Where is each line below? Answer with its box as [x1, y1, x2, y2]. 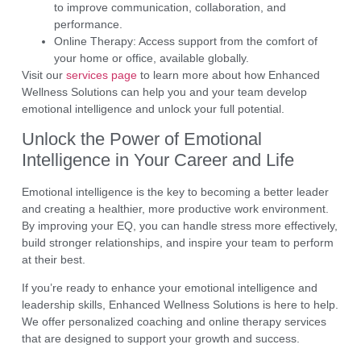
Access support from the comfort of [135, 34, 317, 48]
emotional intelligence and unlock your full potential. [21, 102, 284, 115]
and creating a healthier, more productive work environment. [21, 202, 329, 216]
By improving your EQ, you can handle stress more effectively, [21, 219, 338, 233]
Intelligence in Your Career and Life [21, 150, 294, 171]
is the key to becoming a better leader [132, 185, 329, 199]
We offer [21, 315, 68, 329]
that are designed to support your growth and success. [21, 332, 300, 346]
